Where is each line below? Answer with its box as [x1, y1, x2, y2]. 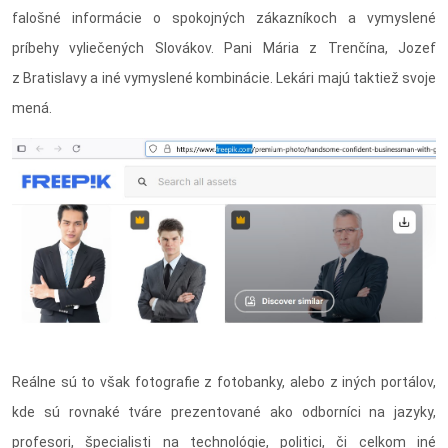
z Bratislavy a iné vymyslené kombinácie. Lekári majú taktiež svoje [12, 70, 436, 87]
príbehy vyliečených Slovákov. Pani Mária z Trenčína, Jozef [12, 40, 436, 57]
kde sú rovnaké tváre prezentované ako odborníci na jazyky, [12, 404, 436, 421]
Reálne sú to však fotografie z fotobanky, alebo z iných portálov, [12, 374, 436, 391]
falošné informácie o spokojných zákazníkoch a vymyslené [12, 10, 436, 27]
